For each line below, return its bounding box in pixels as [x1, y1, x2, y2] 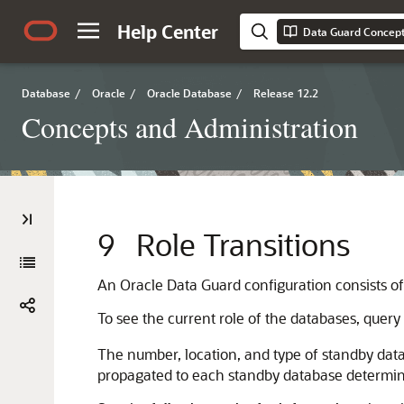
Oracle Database [147, 86, 232, 100]
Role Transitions [136, 225, 350, 263]
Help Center [117, 20, 218, 43]
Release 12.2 [253, 86, 318, 100]
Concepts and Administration [22, 107, 358, 146]
